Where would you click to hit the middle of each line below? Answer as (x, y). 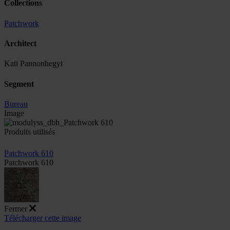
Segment (19, 84)
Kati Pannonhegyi (33, 64)
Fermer (16, 208)
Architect (20, 44)
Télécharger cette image (43, 218)
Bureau (16, 104)
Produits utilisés (30, 131)
